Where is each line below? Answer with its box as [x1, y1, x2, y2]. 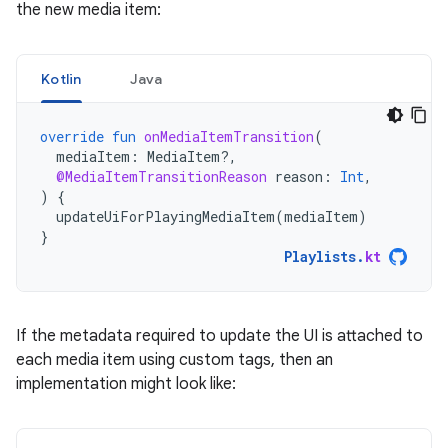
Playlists [284, 247, 356, 266]
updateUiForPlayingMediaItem [56, 207, 275, 226]
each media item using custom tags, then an [16, 350, 333, 370]
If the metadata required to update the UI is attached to [16, 326, 423, 346]
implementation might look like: [16, 374, 236, 394]
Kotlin [41, 70, 82, 88]
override [40, 127, 104, 146]
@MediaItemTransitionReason [56, 167, 267, 186]
